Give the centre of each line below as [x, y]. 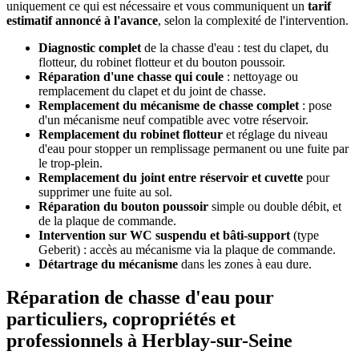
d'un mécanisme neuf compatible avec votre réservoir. [173, 119]
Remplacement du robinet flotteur [131, 134]
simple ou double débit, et [275, 206]
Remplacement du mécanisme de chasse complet [169, 105]
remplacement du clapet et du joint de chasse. [152, 91]
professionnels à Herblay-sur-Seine [149, 341]
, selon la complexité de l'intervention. [253, 20]
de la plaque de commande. [107, 220]
